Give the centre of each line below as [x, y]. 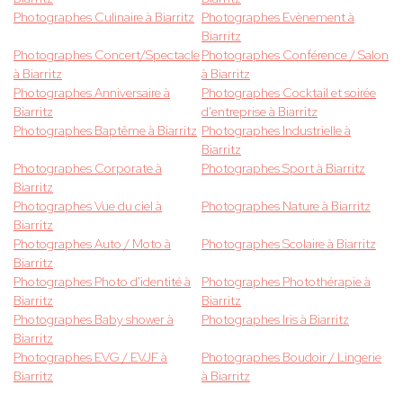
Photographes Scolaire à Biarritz [289, 244]
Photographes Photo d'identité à [102, 282]
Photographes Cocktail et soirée [289, 93]
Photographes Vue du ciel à [88, 206]
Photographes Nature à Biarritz [286, 206]
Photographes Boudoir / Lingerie [291, 358]
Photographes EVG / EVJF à [90, 358]
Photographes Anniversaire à [92, 93]
